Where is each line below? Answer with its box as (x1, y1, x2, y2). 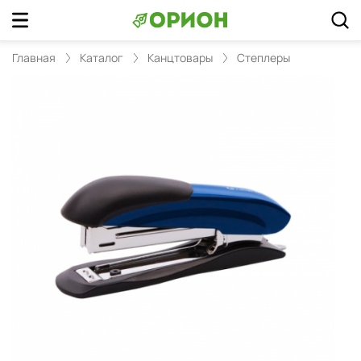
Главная (12, 50, 56, 65)
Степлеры (237, 50, 290, 65)
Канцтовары (147, 50, 213, 65)
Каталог (80, 50, 123, 65)
